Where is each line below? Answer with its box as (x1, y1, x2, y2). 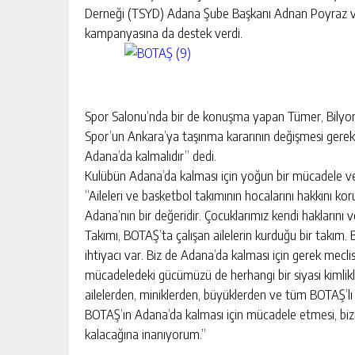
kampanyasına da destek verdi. (85, 23, 242, 41)
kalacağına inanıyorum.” (85, 324, 206, 342)
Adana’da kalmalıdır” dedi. (85, 146, 216, 164)
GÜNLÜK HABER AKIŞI (212, 44, 314, 55)
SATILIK (132, 13, 183, 31)
